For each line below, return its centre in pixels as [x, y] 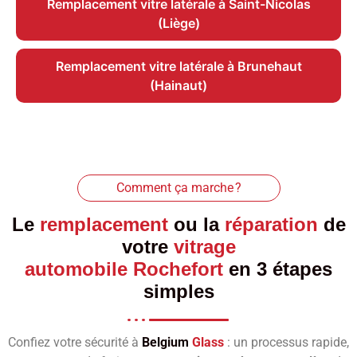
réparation [271, 225]
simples [178, 292]
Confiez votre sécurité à [75, 343]
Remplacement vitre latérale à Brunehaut [178, 67]
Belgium [167, 343]
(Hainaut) [178, 86]
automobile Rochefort [124, 269]
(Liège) [178, 24]
